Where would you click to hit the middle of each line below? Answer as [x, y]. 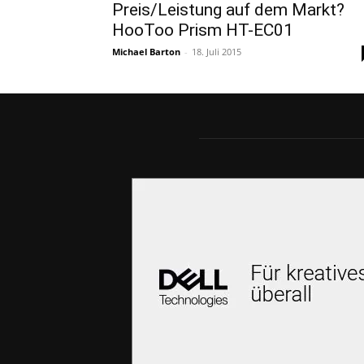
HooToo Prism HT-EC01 [203, 30]
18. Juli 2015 [217, 51]
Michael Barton [146, 51]
